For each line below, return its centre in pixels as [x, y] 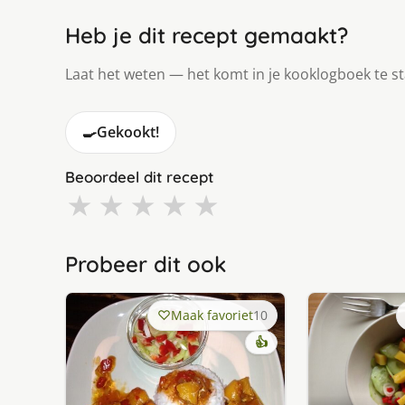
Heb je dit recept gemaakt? [207, 35]
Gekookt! [128, 132]
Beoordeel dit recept [139, 176]
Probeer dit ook [146, 264]
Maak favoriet [212, 315]
